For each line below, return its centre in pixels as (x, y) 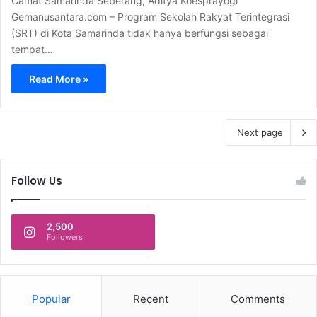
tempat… (32, 49)
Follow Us (37, 180)
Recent (150, 299)
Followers (65, 237)
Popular (51, 299)
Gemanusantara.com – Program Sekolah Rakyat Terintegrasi (150, 16)
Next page (260, 132)
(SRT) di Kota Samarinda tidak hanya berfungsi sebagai (140, 33)
